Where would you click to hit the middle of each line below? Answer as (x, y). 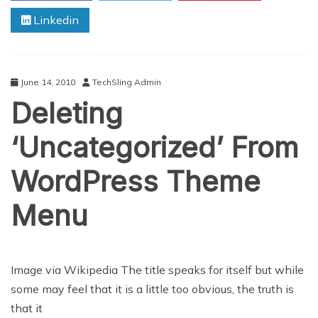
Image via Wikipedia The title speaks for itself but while (157, 269)
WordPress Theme (136, 181)
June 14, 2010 (48, 82)
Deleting (67, 113)
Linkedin (55, 20)
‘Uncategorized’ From (155, 147)
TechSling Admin (127, 82)
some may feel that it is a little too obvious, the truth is (152, 289)
